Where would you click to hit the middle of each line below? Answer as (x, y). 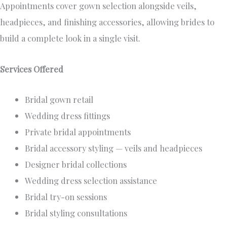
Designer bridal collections (76, 164)
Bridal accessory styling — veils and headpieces (114, 148)
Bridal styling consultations (76, 213)
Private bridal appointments (78, 132)
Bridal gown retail (59, 100)
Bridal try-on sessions (66, 197)
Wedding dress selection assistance (91, 181)
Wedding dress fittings (68, 116)
